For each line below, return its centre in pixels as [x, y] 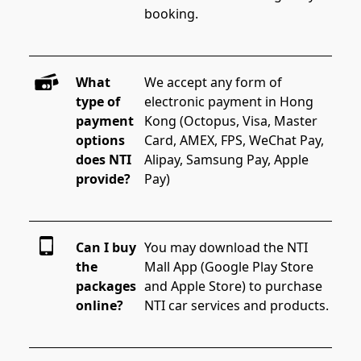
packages [106, 286]
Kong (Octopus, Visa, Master [233, 120]
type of [98, 101]
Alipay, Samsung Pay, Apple [228, 159]
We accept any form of [215, 82]
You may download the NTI [228, 247]
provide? [103, 178]
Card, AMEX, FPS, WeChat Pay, [236, 140]
